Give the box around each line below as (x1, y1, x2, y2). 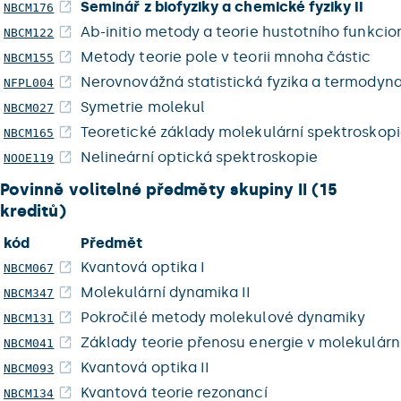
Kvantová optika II (81, 359, 210, 376)
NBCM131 (4, 311, 55, 325)
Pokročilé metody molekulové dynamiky (81, 309, 366, 326)
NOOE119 (4, 151, 55, 165)
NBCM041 (4, 337, 55, 350)
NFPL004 (4, 76, 55, 90)
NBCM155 (4, 51, 55, 64)
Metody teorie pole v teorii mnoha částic (81, 48, 371, 65)
